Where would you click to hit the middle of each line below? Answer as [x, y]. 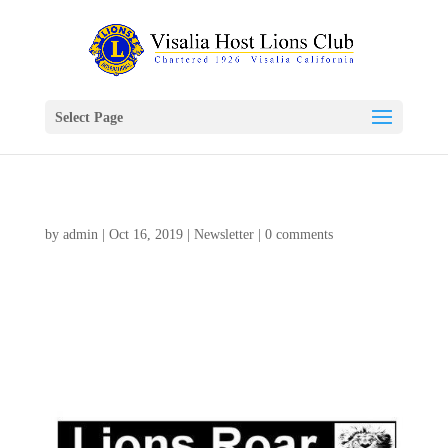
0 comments [298, 234]
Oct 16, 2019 [145, 234]
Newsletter [223, 234]
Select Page [88, 117]
